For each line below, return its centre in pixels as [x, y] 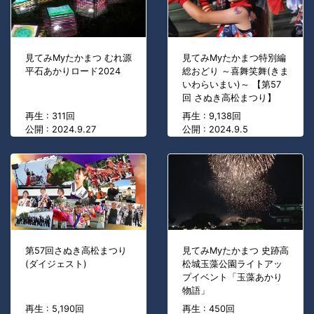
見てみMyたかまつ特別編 [234, 58]
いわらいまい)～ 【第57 [232, 85]
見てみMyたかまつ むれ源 [78, 58]
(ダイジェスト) [56, 264]
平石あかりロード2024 [73, 71]
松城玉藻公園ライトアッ [232, 264]
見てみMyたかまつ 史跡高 [235, 251]
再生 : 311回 [50, 116]
